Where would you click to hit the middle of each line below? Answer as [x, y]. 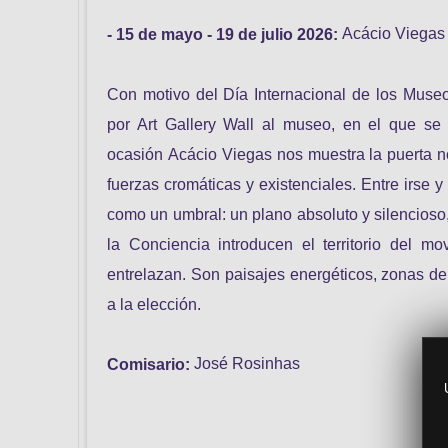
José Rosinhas [245, 364]
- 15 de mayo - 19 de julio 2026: [222, 34]
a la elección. [154, 304]
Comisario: [148, 364]
